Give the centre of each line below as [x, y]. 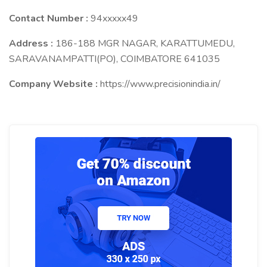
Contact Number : [50, 18]
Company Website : [55, 84]
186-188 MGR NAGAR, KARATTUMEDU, [145, 44]
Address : [32, 44]
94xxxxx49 [114, 18]
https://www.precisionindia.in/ [160, 84]
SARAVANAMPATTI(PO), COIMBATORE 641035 [114, 59]
